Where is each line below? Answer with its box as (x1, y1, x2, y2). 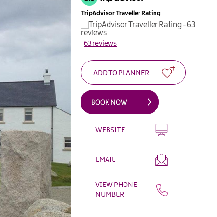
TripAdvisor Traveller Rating (81, 10, 161, 17)
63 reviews (84, 40, 117, 48)
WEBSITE (95, 126, 125, 134)
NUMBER (95, 191, 124, 199)
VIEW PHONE (95, 181, 138, 189)
